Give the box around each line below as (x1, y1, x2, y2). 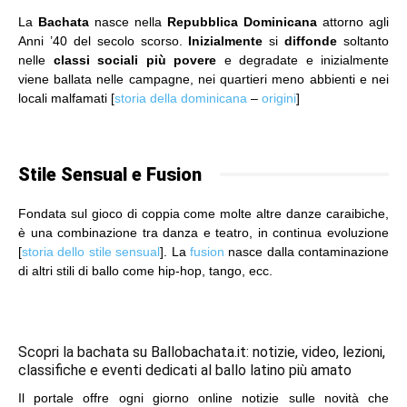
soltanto (337, 33, 389, 48)
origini (262, 90, 296, 105)
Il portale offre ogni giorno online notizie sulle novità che (18, 390, 389, 405)
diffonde (284, 33, 338, 48)
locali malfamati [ (18, 90, 114, 105)
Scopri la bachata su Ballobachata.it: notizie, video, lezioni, (18, 342, 385, 361)
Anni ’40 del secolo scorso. (18, 33, 189, 48)
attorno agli (317, 14, 389, 29)
